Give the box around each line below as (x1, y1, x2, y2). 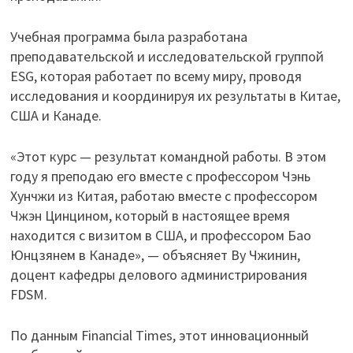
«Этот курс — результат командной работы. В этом (9, 147, 326, 166)
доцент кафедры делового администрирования (9, 266, 307, 284)
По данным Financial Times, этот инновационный (9, 326, 309, 345)
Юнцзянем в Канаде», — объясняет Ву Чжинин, (9, 246, 300, 265)
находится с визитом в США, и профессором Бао (9, 226, 311, 245)
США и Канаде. (9, 106, 102, 125)
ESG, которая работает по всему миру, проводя (9, 67, 302, 86)
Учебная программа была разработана (9, 28, 247, 46)
